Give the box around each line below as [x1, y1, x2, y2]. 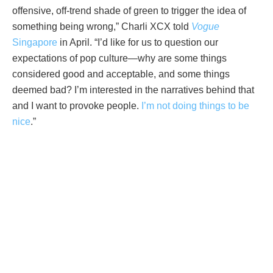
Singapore [12, 37, 57, 48]
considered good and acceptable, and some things [12, 68, 230, 79]
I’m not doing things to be [141, 100, 249, 111]
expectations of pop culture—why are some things [12, 52, 227, 63]
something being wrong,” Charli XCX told [12, 21, 191, 32]
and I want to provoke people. [12, 100, 141, 111]
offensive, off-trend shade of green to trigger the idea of [12, 5, 246, 16]
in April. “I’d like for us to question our [57, 37, 218, 48]
